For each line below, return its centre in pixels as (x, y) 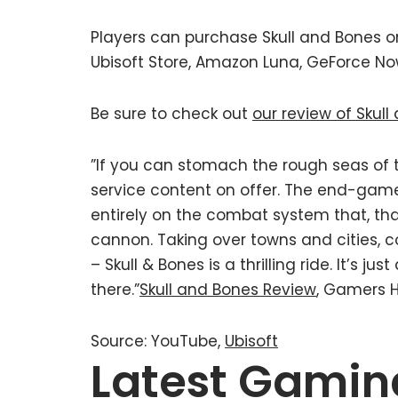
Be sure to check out (171, 113)
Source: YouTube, (158, 341)
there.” (115, 289)
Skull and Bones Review (228, 289)
